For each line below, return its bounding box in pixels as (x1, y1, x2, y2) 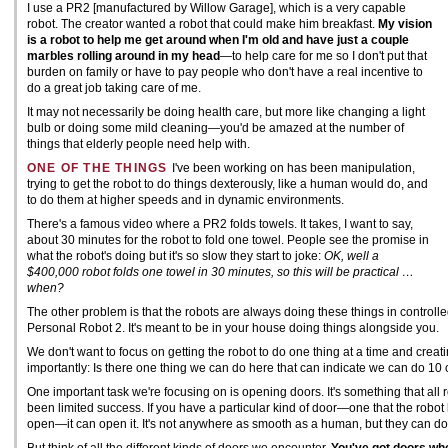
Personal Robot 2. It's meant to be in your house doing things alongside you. (27, 321, 439, 335)
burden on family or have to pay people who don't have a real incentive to (27, 65, 423, 79)
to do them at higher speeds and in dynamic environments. (27, 193, 344, 207)
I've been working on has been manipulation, (171, 161, 415, 175)
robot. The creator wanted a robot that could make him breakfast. (27, 17, 378, 31)
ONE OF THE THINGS (27, 161, 172, 175)
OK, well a (324, 249, 379, 263)
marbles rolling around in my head (27, 49, 220, 63)
